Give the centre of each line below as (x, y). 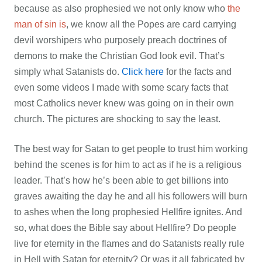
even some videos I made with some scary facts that (121, 87)
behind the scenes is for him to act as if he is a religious (128, 164)
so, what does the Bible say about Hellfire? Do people (125, 227)
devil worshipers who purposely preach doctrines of (120, 40)
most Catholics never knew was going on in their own (124, 103)
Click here (143, 71)
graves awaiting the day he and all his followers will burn (131, 196)
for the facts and (198, 71)
